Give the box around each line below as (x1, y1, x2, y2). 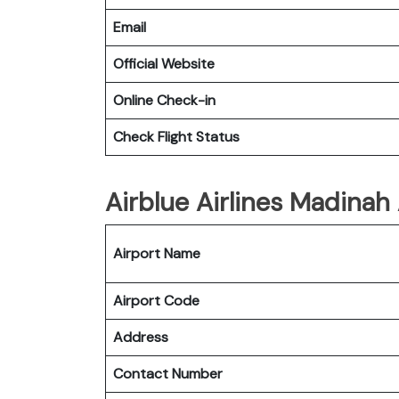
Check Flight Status (113, 126, 243, 146)
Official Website (113, 53, 215, 73)
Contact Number (113, 363, 223, 383)
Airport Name (113, 243, 200, 263)
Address (113, 327, 168, 346)
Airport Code (113, 290, 199, 310)
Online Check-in (113, 90, 216, 110)
